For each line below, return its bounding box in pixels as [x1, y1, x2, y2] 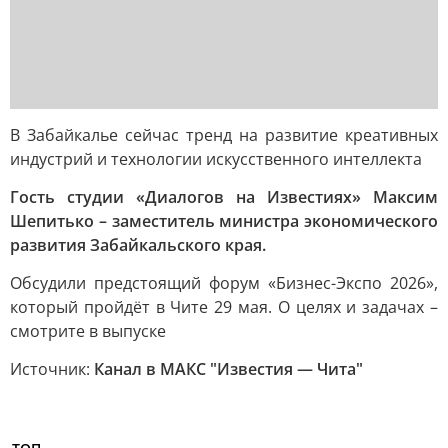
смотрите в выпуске [10, 320, 166, 342]
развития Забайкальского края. [10, 234, 266, 256]
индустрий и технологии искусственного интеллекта [10, 148, 422, 170]
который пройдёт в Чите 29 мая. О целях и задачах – [10, 296, 438, 318]
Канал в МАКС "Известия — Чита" [94, 358, 363, 380]
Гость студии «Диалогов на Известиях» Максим [10, 186, 438, 208]
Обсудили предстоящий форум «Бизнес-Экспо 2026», [10, 272, 438, 294]
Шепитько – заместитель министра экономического [10, 210, 438, 232]
